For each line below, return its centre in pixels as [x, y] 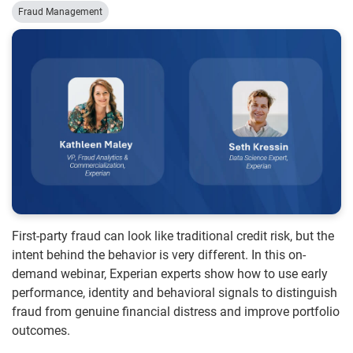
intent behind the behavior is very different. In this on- [159, 255]
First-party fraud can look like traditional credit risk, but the [173, 236]
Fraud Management [60, 12]
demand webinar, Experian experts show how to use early [170, 274]
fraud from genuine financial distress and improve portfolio [176, 312]
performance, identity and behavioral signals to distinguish [175, 293]
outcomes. [41, 331]
